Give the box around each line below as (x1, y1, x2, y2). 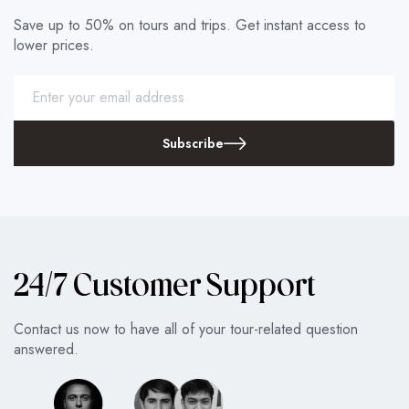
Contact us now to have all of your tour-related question (14, 319, 358, 341)
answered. (14, 339, 79, 361)
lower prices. (14, 34, 94, 56)
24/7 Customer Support (14, 272, 316, 305)
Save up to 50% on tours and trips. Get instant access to (14, 14, 366, 36)
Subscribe (162, 133, 224, 152)
